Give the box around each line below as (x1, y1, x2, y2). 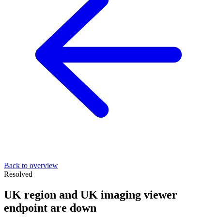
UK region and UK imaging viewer (4, 188, 177, 201)
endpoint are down (4, 201, 96, 214)
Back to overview (4, 161, 58, 170)
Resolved (4, 170, 32, 178)
